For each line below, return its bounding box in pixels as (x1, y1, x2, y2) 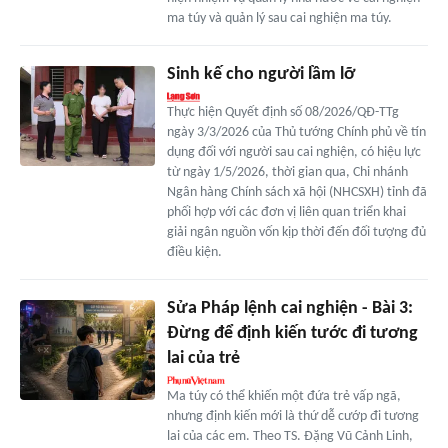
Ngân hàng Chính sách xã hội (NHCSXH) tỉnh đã (166, 184, 427, 200)
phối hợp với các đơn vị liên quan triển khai (166, 204, 406, 220)
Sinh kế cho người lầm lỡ (166, 64, 355, 84)
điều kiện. (166, 244, 222, 260)
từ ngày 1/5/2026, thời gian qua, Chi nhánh (166, 164, 408, 180)
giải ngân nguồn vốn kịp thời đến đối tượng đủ (166, 224, 426, 240)
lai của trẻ (166, 348, 240, 368)
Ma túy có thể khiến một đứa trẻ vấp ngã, (166, 388, 401, 404)
